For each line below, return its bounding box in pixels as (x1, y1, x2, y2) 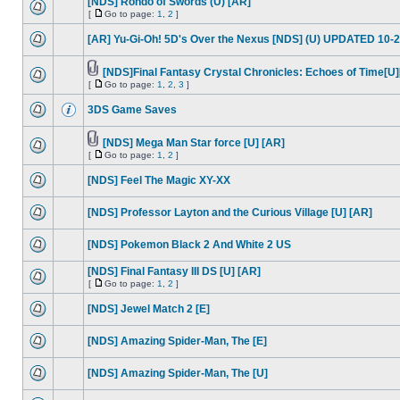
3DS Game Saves (87, 104, 177, 116)
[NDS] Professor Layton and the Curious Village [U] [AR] (87, 206, 372, 219)
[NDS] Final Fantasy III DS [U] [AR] (87, 265, 261, 278)
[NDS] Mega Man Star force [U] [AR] (103, 137, 285, 149)
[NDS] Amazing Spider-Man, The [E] (87, 335, 267, 347)
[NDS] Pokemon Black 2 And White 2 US (87, 238, 291, 251)
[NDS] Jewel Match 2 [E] (87, 303, 210, 315)
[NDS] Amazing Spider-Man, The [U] (87, 367, 268, 379)
